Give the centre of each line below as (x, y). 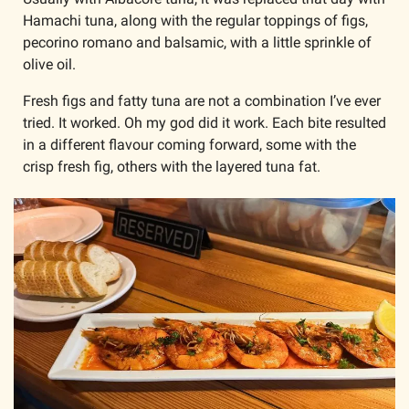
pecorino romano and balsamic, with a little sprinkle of (197, 42)
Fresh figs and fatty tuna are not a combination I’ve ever (202, 100)
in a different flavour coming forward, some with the (189, 144)
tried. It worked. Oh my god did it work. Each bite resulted (204, 122)
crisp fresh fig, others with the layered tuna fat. (173, 166)
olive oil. (51, 64)
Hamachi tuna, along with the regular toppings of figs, (195, 20)
